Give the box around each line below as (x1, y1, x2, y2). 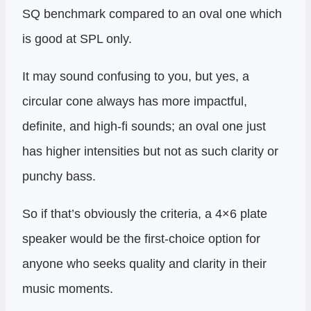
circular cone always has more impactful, (22, 94, 247, 109)
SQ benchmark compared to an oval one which (22, 7, 282, 22)
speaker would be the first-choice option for (22, 232, 260, 246)
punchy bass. (22, 169, 96, 184)
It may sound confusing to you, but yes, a (22, 69, 249, 84)
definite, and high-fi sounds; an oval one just (22, 119, 266, 134)
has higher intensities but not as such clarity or (22, 144, 278, 159)
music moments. (22, 282, 113, 296)
